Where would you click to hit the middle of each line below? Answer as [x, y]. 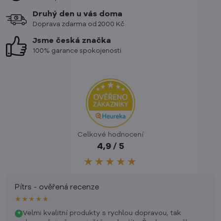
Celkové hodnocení [110, 134]
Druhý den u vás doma [77, 14]
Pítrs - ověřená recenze [57, 187]
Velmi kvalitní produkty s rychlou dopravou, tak [102, 213]
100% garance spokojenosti [77, 51]
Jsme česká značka [72, 41]
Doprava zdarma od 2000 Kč [78, 24]
